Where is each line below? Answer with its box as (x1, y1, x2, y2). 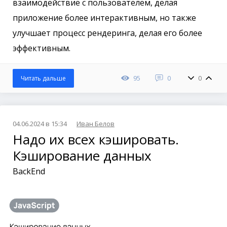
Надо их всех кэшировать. (13, 130, 179, 148)
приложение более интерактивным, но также (13, 12, 196, 23)
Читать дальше (21, 74, 66, 83)
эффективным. (13, 43, 70, 54)
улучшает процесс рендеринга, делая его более (13, 27, 202, 39)
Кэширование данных (13, 146, 152, 165)
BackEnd (13, 166, 45, 177)
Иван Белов (77, 119, 115, 128)
